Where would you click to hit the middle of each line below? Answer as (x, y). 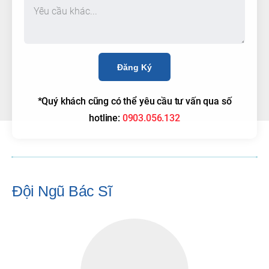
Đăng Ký (134, 67)
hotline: (106, 118)
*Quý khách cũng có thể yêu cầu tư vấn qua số (134, 101)
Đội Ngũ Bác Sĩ (62, 191)
